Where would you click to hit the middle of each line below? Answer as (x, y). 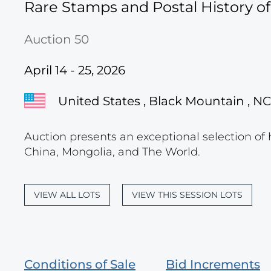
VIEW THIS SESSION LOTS (187, 195)
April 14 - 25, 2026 (75, 70)
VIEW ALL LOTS (67, 195)
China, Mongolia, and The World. (112, 152)
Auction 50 (57, 39)
